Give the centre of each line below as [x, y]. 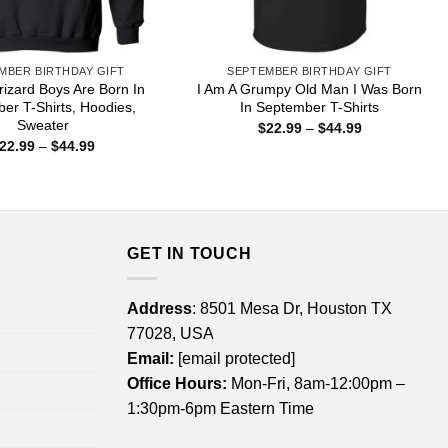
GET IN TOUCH [189, 254]
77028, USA [170, 333]
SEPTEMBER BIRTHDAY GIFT [309, 71]
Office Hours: [177, 383]
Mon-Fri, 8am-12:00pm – [316, 383]
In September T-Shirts [310, 107]
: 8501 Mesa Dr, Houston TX [292, 308]
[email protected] [236, 358]
